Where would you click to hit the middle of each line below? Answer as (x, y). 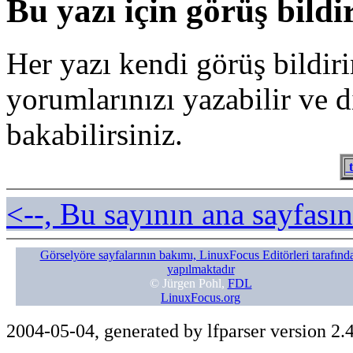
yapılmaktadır (201, 269)
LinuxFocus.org (201, 298)
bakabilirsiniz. (95, 135)
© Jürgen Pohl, (188, 284)
